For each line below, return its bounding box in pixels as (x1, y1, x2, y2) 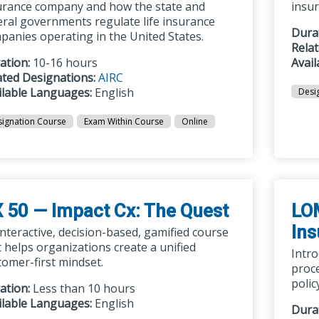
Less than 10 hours (29, 281, 135, 296)
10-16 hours (29, 55, 98, 70)
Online (181, 115, 208, 127)
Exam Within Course (83, 115, 164, 127)
